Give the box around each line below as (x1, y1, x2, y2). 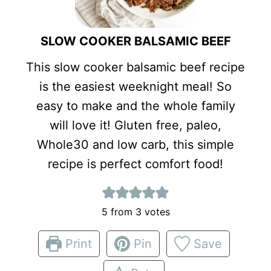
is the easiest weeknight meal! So (39, 79, 232, 94)
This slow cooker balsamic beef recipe (26, 59, 245, 74)
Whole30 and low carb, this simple (37, 137, 234, 152)
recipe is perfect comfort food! (48, 156, 223, 171)
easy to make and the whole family (36, 98, 235, 113)
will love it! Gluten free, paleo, (50, 117, 221, 132)
